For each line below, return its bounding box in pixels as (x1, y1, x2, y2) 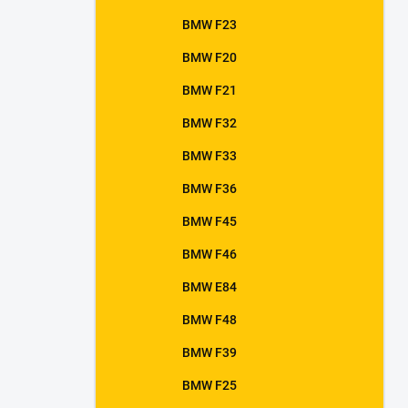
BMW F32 (182, 116, 237, 130)
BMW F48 (182, 312, 237, 327)
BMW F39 (182, 345, 237, 360)
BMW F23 (182, 17, 237, 32)
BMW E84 (182, 280, 237, 294)
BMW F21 (182, 83, 237, 97)
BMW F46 (182, 247, 237, 261)
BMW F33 (182, 148, 237, 163)
